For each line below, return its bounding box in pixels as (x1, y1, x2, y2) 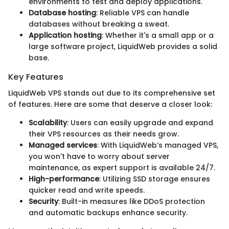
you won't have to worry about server (29, 151, 170, 162)
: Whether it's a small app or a (102, 30, 214, 41)
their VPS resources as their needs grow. (29, 129, 179, 140)
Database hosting (29, 8, 96, 18)
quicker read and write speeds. (29, 185, 145, 196)
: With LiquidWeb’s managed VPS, (97, 140, 218, 151)
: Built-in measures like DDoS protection (58, 196, 205, 207)
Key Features (8, 71, 63, 83)
